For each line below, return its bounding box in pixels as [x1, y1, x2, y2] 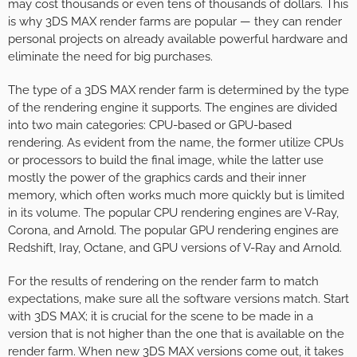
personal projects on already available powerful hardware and [8, 31, 347, 46]
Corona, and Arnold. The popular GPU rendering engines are [8, 222, 339, 237]
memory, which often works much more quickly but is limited [8, 187, 344, 202]
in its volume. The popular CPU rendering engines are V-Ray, [8, 205, 339, 220]
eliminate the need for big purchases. [8, 49, 213, 64]
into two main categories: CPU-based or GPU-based [8, 117, 292, 132]
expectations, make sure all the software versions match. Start [8, 291, 349, 306]
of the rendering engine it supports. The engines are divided [8, 100, 337, 115]
